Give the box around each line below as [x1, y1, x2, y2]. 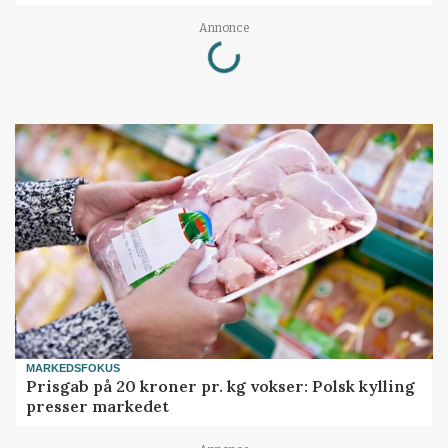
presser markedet [26, 396, 170, 417]
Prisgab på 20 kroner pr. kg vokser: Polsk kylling [26, 376, 416, 397]
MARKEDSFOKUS [26, 361, 121, 374]
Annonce [198, 21, 250, 36]
